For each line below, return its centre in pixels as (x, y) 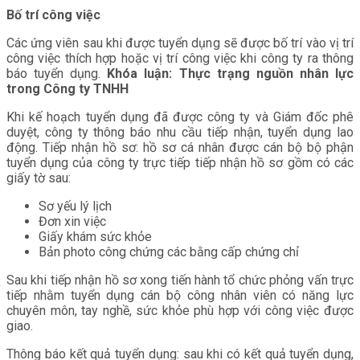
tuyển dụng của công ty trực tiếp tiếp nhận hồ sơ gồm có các (180, 163)
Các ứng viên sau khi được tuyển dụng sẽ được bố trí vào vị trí (180, 43)
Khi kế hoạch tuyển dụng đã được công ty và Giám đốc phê (180, 117)
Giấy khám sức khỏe (95, 237)
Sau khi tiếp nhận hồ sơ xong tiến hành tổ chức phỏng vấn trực (180, 280)
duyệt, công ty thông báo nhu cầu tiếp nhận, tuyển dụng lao (180, 133)
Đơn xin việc (72, 222)
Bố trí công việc (53, 15)
